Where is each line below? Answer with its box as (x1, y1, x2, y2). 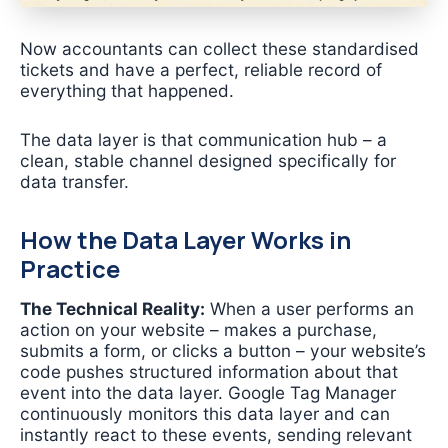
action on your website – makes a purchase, (20, 318, 377, 340)
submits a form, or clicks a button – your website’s (20, 339, 426, 361)
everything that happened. (20, 80, 234, 102)
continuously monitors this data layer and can (20, 402, 390, 424)
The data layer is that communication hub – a (20, 128, 387, 150)
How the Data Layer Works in (20, 223, 351, 256)
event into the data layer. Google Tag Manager (20, 381, 396, 403)
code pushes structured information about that (20, 360, 398, 382)
